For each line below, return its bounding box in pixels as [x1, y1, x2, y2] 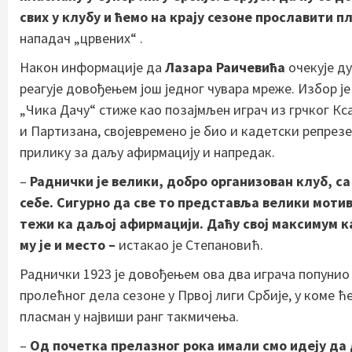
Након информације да [20, 57, 165, 76]
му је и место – [20, 235, 119, 254]
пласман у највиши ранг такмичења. [20, 306, 239, 325]
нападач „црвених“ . [20, 28, 143, 47]
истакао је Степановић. [119, 235, 263, 254]
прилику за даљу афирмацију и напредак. [20, 142, 275, 161]
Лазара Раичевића [165, 57, 285, 76]
